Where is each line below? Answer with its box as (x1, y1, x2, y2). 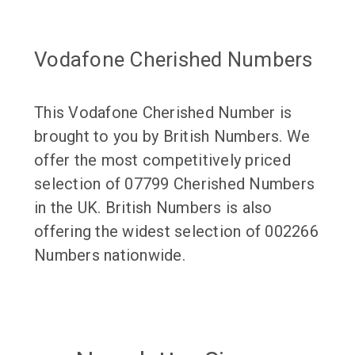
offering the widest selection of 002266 (34, 221, 319, 241)
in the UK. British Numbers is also (34, 197, 273, 217)
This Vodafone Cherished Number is (34, 102, 292, 122)
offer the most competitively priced (34, 150, 291, 170)
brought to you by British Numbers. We (34, 126, 311, 146)
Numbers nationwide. (34, 245, 185, 265)
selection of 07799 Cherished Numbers (34, 174, 315, 193)
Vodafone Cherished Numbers (34, 47, 313, 71)
